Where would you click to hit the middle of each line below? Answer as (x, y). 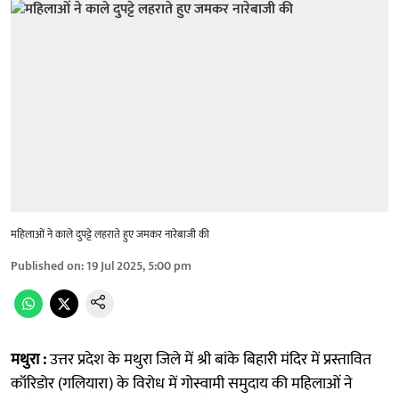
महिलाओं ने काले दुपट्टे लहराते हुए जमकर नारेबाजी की (110, 234)
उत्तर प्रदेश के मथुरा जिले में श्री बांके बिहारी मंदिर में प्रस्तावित (209, 359)
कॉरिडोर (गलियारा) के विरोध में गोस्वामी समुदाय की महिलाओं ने (182, 383)
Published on (46, 265)
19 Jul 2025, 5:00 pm (139, 265)
